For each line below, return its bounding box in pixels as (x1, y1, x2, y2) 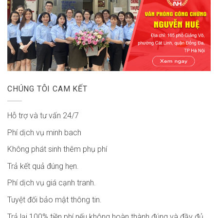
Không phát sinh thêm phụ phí (7, 145, 107, 154)
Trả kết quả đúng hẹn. (7, 161, 79, 171)
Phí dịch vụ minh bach (7, 127, 81, 137)
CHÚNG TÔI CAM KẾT (7, 84, 88, 94)
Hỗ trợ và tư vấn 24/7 (7, 111, 79, 121)
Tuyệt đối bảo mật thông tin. (7, 195, 102, 204)
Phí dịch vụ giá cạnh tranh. (7, 178, 96, 188)
